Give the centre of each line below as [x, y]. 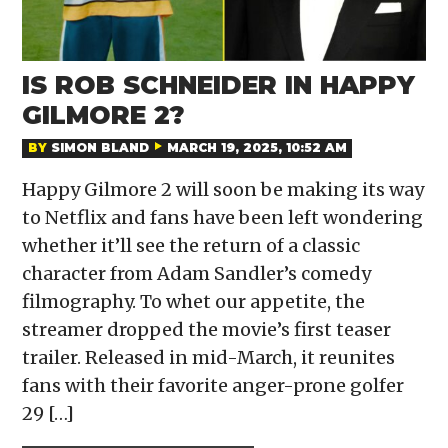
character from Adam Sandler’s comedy [197, 274]
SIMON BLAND [99, 148]
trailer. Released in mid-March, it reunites [209, 358]
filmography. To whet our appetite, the [194, 302]
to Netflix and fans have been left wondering [223, 218]
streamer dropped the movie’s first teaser [207, 330]
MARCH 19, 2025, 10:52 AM [256, 148]
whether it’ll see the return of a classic [191, 246]
